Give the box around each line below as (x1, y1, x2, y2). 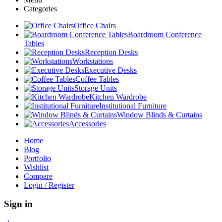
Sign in (4, 199, 33, 210)
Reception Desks (85, 48, 138, 56)
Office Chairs (74, 21, 116, 30)
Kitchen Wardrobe (89, 92, 147, 101)
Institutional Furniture (99, 101, 166, 110)
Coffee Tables (75, 74, 119, 83)
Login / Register (24, 180, 74, 189)
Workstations (72, 56, 113, 65)
